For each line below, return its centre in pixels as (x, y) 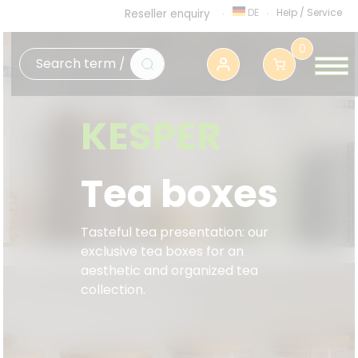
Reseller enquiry (167, 14)
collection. (113, 290)
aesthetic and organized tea (169, 270)
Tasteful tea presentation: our (174, 232)
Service (324, 12)
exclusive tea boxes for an (162, 251)
